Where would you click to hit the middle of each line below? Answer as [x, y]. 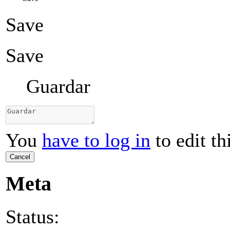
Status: [33, 216]
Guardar [58, 87]
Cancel [20, 157]
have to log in [96, 140]
